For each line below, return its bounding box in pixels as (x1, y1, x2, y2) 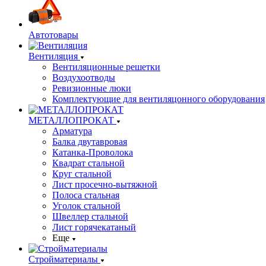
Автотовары (28, 30, 78, 40)
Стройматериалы (28, 254, 98, 264)
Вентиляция (28, 51, 78, 61)
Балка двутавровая (52, 137, 127, 147)
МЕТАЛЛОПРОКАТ (28, 115, 114, 125)
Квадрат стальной (52, 158, 125, 168)
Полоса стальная (52, 190, 119, 200)
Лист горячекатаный (52, 222, 136, 232)
